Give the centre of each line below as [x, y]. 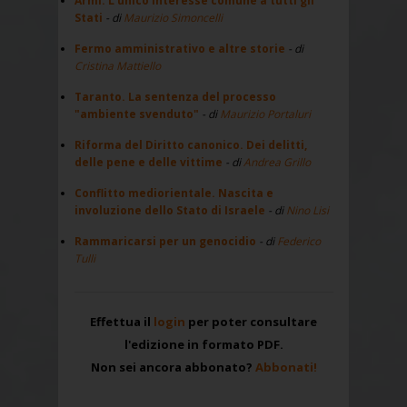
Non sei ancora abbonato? [173, 367]
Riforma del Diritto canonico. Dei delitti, [190, 144]
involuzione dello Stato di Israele [169, 210]
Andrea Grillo [277, 162]
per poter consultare [251, 321]
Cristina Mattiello [117, 65]
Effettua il [122, 321]
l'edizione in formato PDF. [203, 344]
